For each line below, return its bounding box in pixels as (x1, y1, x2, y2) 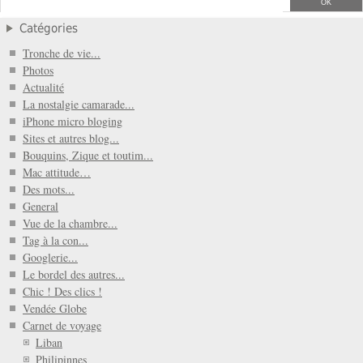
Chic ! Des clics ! (23, 283, 102, 299)
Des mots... (23, 181, 75, 197)
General (23, 198, 58, 214)
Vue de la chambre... (23, 215, 117, 231)
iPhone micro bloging (23, 113, 122, 129)
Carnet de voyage (23, 317, 101, 333)
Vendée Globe (23, 300, 87, 316)
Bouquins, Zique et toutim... (23, 147, 153, 163)
